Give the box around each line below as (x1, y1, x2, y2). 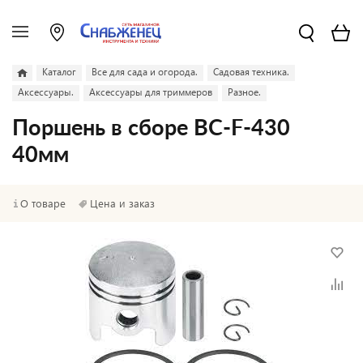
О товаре (20, 196, 66, 210)
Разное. (228, 86, 261, 98)
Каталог (42, 66, 76, 78)
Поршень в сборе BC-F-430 (12, 117, 290, 139)
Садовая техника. (213, 66, 289, 78)
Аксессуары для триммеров (89, 86, 212, 98)
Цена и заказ (90, 196, 155, 210)
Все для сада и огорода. (92, 66, 198, 78)
